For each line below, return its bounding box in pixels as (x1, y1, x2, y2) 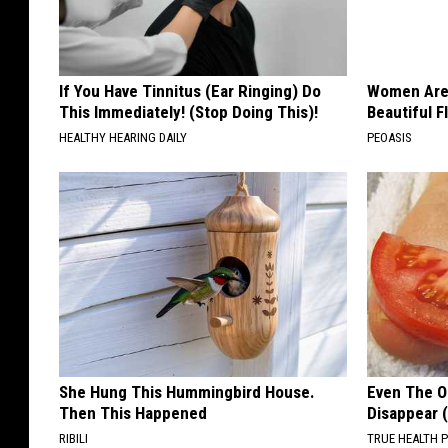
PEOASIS (367, 130, 413, 146)
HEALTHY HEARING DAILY (59, 130, 187, 146)
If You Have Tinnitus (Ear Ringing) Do (59, 81, 321, 102)
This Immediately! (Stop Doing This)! (59, 102, 318, 123)
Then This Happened (59, 403, 207, 424)
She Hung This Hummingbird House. (59, 382, 315, 403)
